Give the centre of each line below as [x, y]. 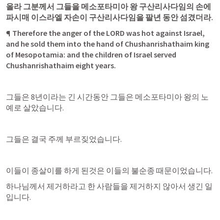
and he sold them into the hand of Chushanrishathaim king [108, 44]
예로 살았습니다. [35, 108]
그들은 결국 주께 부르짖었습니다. [64, 139]
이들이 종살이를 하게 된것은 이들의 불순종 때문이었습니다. [109, 170]
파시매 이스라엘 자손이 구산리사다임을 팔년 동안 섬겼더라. [110, 17]
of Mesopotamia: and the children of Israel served [91, 55]
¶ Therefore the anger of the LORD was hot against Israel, [105, 33]
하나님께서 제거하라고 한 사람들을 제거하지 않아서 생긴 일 [109, 186]
